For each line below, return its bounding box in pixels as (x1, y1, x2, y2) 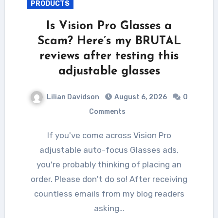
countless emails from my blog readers (34, 188, 184, 199)
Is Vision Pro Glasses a (46, 20, 172, 32)
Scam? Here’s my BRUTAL (37, 35, 181, 47)
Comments (89, 107, 126, 116)
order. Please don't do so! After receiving (31, 174, 187, 184)
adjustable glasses (58, 65, 160, 77)
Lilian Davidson (47, 92, 99, 101)
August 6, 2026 (114, 92, 167, 101)
